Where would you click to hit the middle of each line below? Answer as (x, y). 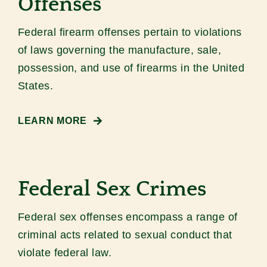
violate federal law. (64, 253)
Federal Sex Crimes (112, 189)
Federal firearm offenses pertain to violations (130, 32)
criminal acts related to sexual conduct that (125, 235)
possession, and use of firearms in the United (131, 68)
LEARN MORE (52, 121)
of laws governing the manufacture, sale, (119, 50)
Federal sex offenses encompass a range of (128, 217)
